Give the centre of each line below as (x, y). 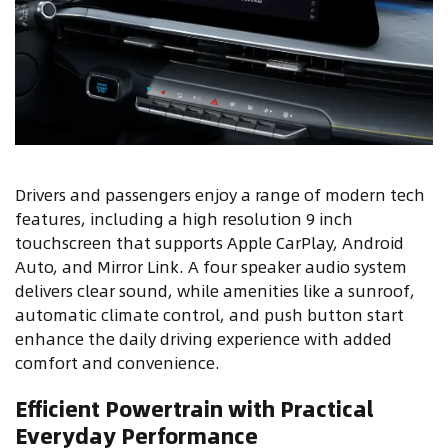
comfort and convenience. (117, 362)
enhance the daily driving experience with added (203, 338)
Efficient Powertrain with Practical (194, 408)
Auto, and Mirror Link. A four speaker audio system (211, 266)
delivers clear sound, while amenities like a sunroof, (215, 290)
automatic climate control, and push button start (209, 314)
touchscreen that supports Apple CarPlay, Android (209, 242)
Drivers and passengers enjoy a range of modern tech (220, 194)
